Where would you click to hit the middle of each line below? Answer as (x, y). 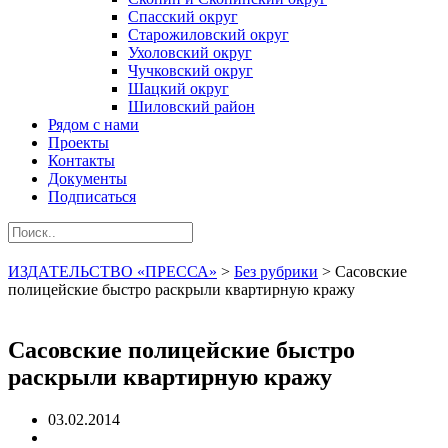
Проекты (78, 142)
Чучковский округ (190, 70)
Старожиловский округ (208, 34)
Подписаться (92, 196)
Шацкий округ (178, 88)
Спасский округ (183, 16)
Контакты (81, 160)
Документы (87, 178)
